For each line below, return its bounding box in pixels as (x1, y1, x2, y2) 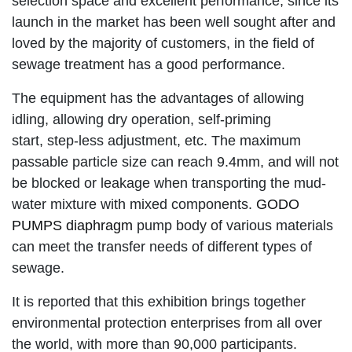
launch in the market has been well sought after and (12, 13, 335, 30)
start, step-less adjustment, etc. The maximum (12, 132, 301, 148)
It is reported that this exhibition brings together (12, 293, 306, 310)
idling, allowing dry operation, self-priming (12, 111, 271, 127)
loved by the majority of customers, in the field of (12, 35, 314, 51)
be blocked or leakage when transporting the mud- (12, 174, 326, 191)
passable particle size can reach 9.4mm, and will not (12, 153, 339, 170)
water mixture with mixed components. (12, 196, 256, 212)
